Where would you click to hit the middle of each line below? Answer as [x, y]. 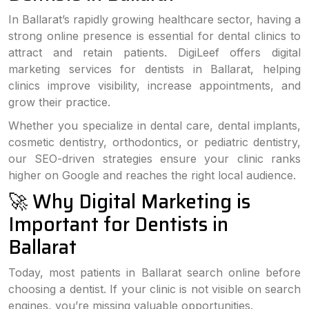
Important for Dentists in [118, 224]
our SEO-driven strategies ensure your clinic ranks [154, 159]
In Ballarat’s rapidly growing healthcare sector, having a [154, 19]
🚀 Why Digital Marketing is [129, 201]
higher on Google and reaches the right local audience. [152, 175]
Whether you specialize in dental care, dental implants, [154, 126]
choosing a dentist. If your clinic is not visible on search [154, 289]
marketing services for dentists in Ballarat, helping [154, 69]
